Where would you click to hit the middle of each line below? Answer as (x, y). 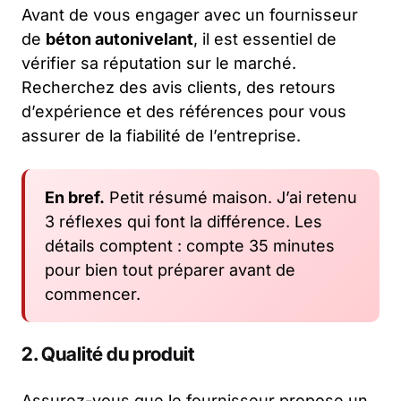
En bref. (75, 197)
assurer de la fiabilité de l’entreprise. (161, 135)
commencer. (93, 294)
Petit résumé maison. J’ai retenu (231, 197)
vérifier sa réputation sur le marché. (159, 63)
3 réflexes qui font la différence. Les (183, 221)
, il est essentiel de (265, 38)
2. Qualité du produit (108, 354)
